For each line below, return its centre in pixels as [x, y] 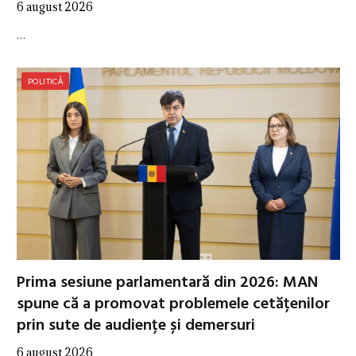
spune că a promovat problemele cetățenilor [173, 305]
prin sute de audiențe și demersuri [136, 326]
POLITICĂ [46, 81]
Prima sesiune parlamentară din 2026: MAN [167, 283]
